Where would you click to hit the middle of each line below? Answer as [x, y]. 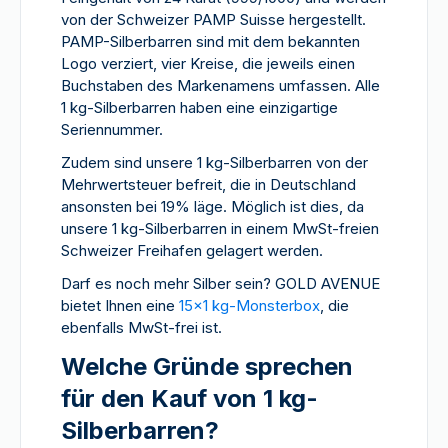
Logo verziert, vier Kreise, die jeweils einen [208, 63]
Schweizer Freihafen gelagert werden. [192, 250]
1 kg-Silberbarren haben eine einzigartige [199, 107]
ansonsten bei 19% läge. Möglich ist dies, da [212, 206]
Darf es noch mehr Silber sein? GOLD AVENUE [220, 283]
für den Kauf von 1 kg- [189, 398]
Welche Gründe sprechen [207, 366]
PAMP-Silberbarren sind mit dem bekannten [210, 41]
